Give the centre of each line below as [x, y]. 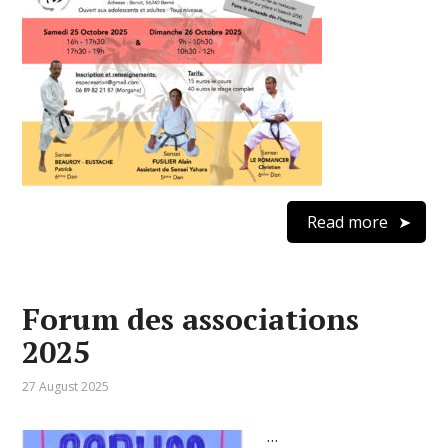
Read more [347, 222]
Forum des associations [191, 319]
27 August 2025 [66, 386]
